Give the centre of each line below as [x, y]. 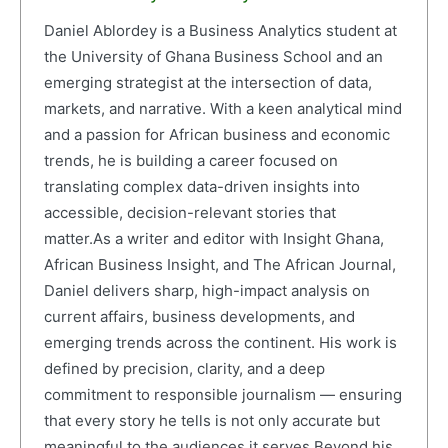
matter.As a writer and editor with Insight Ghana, [213, 238]
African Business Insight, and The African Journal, [219, 264]
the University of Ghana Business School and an [213, 56]
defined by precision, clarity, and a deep [184, 368]
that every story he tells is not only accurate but [211, 420]
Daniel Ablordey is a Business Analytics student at [220, 30]
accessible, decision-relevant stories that [189, 212]
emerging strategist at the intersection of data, [207, 82]
